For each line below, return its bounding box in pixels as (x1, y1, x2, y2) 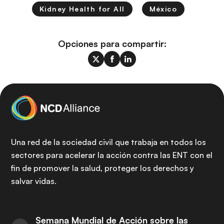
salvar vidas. (11, 176, 56, 186)
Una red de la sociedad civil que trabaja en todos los (11, 137, 206, 147)
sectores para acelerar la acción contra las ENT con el (11, 150, 212, 160)
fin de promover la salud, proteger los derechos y (11, 163, 194, 173)
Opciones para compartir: (57, 38, 166, 49)
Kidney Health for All (39, 4, 125, 13)
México (149, 4, 177, 13)
